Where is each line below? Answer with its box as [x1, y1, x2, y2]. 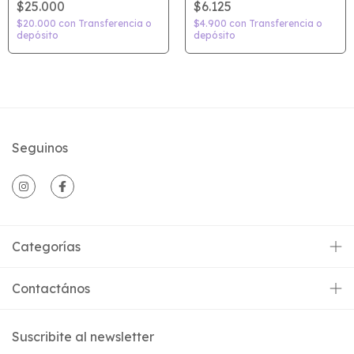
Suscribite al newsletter [12, 328, 154, 345]
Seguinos [12, 139, 68, 156]
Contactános [12, 280, 90, 296]
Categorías [12, 238, 81, 254]
